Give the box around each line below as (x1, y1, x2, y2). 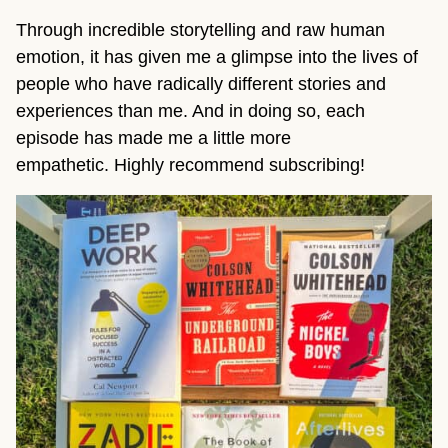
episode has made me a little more (16, 128, 291, 149)
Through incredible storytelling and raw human (16, 20, 385, 41)
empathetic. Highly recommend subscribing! (16, 155, 365, 176)
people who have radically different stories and (16, 74, 386, 95)
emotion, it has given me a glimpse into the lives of (16, 47, 418, 68)
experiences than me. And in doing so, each (16, 101, 365, 122)
